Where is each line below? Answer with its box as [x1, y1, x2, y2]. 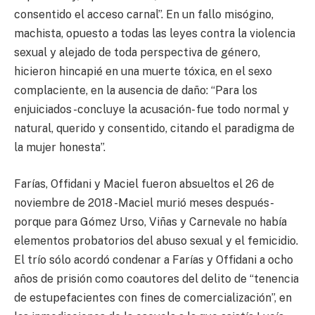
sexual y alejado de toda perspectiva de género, [14, 46, 260, 60]
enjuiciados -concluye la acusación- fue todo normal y [14, 103, 289, 117]
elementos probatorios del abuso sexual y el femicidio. [14, 233, 298, 247]
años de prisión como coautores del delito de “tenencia [14, 271, 299, 285]
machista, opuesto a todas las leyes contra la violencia [14, 27, 295, 41]
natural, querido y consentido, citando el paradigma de [14, 122, 295, 136]
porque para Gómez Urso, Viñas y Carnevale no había [14, 214, 287, 229]
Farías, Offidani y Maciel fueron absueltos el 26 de [14, 176, 274, 191]
